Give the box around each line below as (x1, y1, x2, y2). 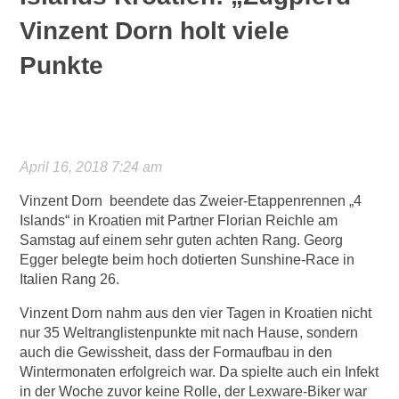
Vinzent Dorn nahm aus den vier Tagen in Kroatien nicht (19, 305, 371, 321)
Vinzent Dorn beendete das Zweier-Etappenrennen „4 (19, 193, 362, 208)
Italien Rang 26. (19, 272, 119, 287)
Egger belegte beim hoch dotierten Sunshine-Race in (19, 252, 354, 267)
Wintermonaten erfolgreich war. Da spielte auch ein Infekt (19, 364, 379, 379)
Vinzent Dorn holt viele (19, 17, 289, 45)
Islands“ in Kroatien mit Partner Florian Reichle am (19, 213, 338, 228)
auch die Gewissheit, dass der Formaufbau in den (19, 345, 332, 360)
